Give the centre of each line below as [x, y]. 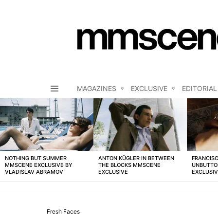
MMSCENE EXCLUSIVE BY [39, 165]
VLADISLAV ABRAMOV [34, 172]
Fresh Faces [63, 211]
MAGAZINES [97, 89]
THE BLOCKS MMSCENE [129, 165]
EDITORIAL [200, 89]
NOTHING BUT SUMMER [36, 158]
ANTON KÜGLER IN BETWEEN [136, 158]
